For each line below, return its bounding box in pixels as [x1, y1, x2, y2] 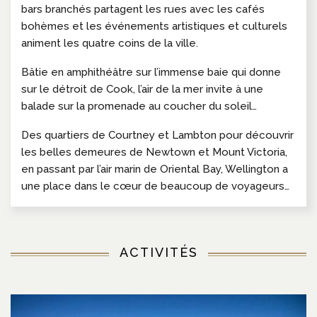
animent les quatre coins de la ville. [21, 36, 198, 50]
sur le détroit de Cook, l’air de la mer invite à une [21, 82, 263, 96]
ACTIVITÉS [119, 244, 198, 260]
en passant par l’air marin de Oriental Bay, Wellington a [21, 162, 288, 175]
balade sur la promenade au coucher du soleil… [21, 99, 257, 113]
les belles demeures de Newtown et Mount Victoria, [21, 145, 287, 158]
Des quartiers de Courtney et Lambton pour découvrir [21, 128, 294, 142]
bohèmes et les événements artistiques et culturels [21, 19, 287, 33]
